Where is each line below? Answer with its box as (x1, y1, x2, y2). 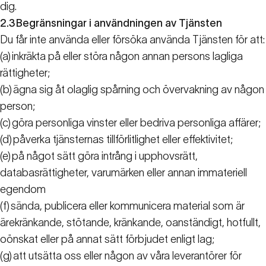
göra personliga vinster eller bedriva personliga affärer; (12, 117, 261, 129)
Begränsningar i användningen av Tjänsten (16, 17, 222, 30)
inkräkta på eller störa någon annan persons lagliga (12, 50, 243, 63)
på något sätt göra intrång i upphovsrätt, (12, 150, 198, 163)
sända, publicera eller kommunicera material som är (11, 200, 245, 213)
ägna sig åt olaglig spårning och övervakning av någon (13, 84, 264, 96)
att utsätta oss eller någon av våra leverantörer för (13, 250, 242, 262)
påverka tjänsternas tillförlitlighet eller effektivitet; (13, 134, 233, 146)
